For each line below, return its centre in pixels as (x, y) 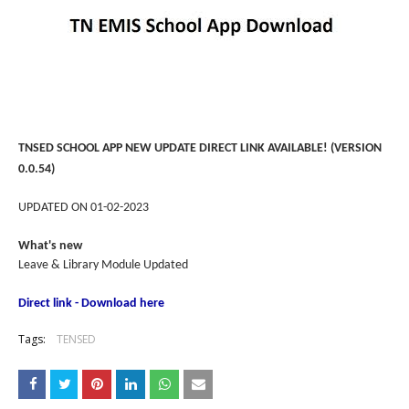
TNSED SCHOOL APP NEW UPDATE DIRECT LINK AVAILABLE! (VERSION (200, 148)
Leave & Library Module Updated (103, 265)
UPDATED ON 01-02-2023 (84, 207)
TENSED (76, 339)
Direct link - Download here (91, 303)
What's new (50, 246)
